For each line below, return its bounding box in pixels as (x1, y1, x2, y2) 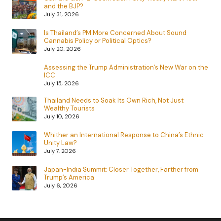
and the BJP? (44, 2, 83, 11)
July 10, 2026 (44, 113, 79, 120)
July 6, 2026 (44, 182, 77, 189)
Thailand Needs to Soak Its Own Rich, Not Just (44, 96, 184, 105)
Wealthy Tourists (44, 104, 95, 113)
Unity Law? (44, 139, 77, 147)
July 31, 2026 (44, 11, 79, 18)
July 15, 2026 (44, 80, 79, 87)
